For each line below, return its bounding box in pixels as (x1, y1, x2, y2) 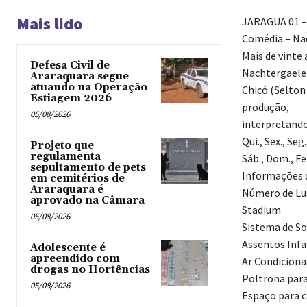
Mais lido (16, 13, 83, 35)
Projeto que (30, 139, 94, 153)
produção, (241, 100, 289, 114)
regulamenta (30, 150, 101, 164)
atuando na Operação (30, 81, 147, 95)
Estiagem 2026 (30, 92, 112, 106)
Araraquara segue (30, 70, 129, 84)
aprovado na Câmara (30, 194, 145, 208)
